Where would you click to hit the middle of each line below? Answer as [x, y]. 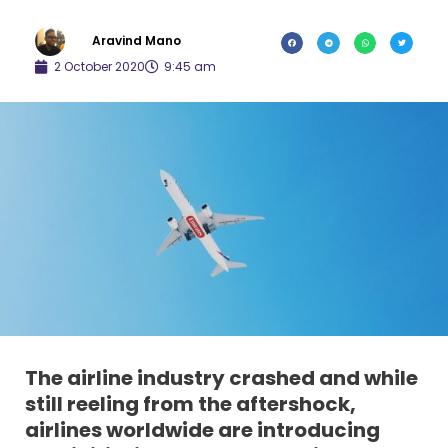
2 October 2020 [99, 66]
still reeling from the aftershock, [190, 404]
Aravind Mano [136, 40]
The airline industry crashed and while [221, 378]
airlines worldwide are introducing [202, 430]
